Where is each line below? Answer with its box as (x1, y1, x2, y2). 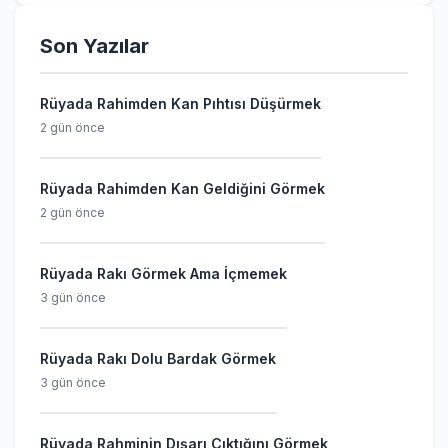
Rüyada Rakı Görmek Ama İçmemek (40, 265, 287, 282)
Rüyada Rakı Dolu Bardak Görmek (40, 350, 276, 367)
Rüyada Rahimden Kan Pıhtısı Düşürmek (40, 95, 321, 112)
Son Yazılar (40, 34, 149, 58)
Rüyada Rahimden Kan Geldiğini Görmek (40, 180, 325, 197)
